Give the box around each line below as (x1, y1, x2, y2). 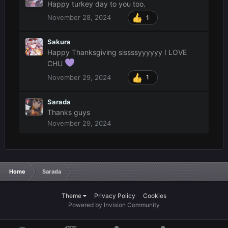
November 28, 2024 (47, 13, 111, 21)
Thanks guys (47, 108, 90, 117)
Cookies (143, 192, 166, 200)
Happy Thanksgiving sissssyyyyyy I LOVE (47, 48, 187, 57)
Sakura (47, 38, 71, 46)
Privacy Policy (94, 192, 135, 200)
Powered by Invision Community (68, 201, 160, 209)
